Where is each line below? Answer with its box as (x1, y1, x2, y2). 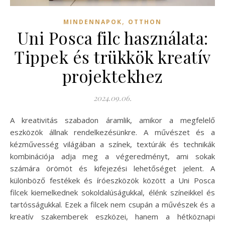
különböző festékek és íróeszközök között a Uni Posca (10, 175, 215, 185)
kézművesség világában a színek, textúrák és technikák (10, 139, 215, 149)
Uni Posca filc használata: (17, 26, 208, 49)
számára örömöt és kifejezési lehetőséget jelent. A (10, 163, 215, 173)
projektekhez (62, 64, 163, 87)
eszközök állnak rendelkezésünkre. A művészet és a (10, 127, 215, 137)
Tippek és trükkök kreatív (14, 45, 211, 68)
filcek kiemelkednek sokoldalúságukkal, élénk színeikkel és (10, 187, 215, 197)
